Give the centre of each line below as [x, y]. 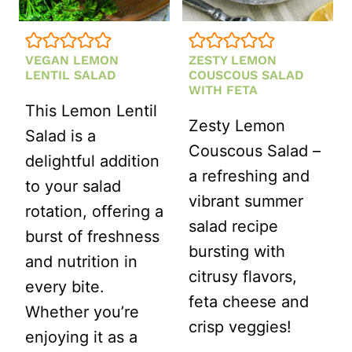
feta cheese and [249, 301]
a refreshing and [249, 176]
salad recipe [233, 226]
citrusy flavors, [243, 276]
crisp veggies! [240, 326]
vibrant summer [246, 201]
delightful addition [92, 161]
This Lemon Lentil [91, 110]
